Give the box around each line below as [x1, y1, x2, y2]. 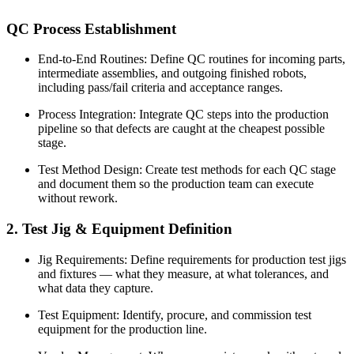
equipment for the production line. [38, 322, 207, 336]
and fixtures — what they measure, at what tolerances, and [38, 266, 329, 281]
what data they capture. [38, 281, 153, 295]
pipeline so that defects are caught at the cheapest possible [38, 122, 325, 136]
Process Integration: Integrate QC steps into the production [38, 107, 329, 122]
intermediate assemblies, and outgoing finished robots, [38, 66, 307, 81]
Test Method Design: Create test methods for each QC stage [38, 163, 336, 177]
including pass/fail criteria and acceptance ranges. [38, 81, 283, 95]
